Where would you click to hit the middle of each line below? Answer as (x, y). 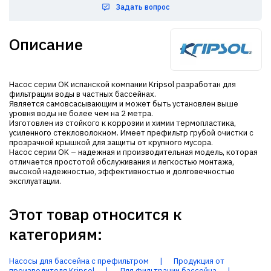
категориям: (56, 234)
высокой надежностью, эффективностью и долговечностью (122, 171)
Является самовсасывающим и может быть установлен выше (124, 104)
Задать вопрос (142, 7)
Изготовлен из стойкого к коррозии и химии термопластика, (122, 123)
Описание (46, 44)
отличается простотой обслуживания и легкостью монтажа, (122, 162)
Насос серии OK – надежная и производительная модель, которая (133, 152)
